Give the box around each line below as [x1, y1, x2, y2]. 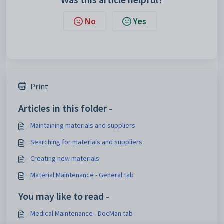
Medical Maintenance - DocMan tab [30, 208, 133, 218]
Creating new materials [30, 153, 99, 163]
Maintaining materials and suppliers [30, 120, 135, 130]
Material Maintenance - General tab [30, 170, 134, 179]
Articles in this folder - [18, 101, 112, 114]
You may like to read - [18, 189, 109, 202]
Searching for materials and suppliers [30, 137, 142, 146]
